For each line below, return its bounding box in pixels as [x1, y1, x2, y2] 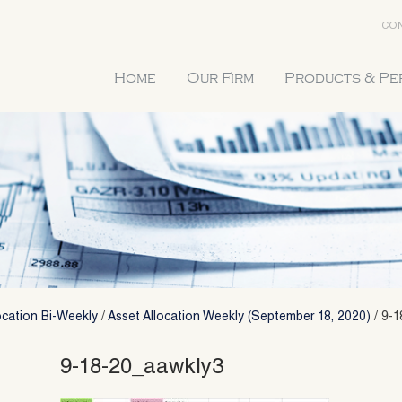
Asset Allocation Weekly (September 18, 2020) [108, 310, 371, 324]
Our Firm [187, 70, 254, 86]
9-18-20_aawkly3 [60, 357, 224, 380]
